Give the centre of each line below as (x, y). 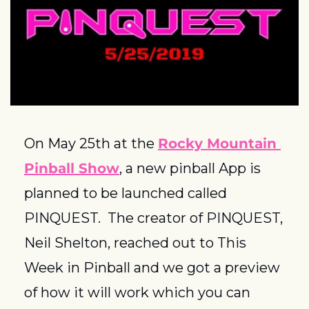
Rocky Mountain (217, 144)
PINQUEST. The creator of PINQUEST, (153, 218)
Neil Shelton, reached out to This (135, 243)
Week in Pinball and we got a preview (152, 268)
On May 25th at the (91, 144)
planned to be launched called (126, 193)
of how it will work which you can (137, 293)
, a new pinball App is (190, 169)
